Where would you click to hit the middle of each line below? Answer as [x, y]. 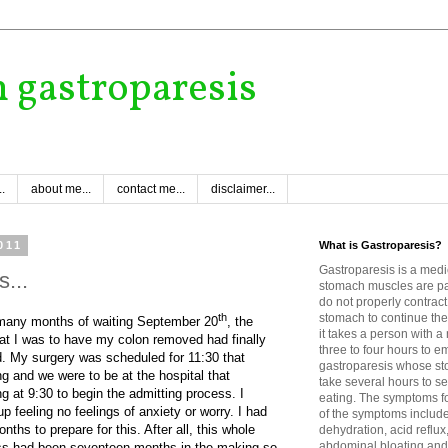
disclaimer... [243, 189]
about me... [61, 189]
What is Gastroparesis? [380, 245]
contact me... [151, 189]
